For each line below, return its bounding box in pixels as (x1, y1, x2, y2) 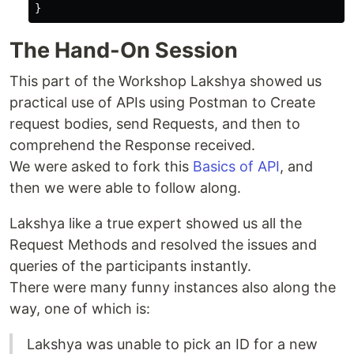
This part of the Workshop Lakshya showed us (9, 72, 322, 89)
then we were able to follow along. (9, 179, 241, 196)
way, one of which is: (9, 299, 150, 317)
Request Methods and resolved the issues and (9, 235, 317, 253)
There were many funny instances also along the (9, 278, 336, 296)
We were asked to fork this (9, 157, 193, 175)
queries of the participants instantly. (9, 257, 251, 274)
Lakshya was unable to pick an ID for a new (27, 335, 318, 352)
